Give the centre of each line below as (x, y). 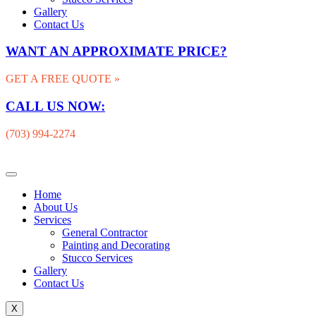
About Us (56, 207)
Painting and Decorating (116, 245)
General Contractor (105, 232)
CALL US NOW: (55, 106)
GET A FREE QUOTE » (63, 79)
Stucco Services (97, 257)
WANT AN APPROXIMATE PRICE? (116, 51)
